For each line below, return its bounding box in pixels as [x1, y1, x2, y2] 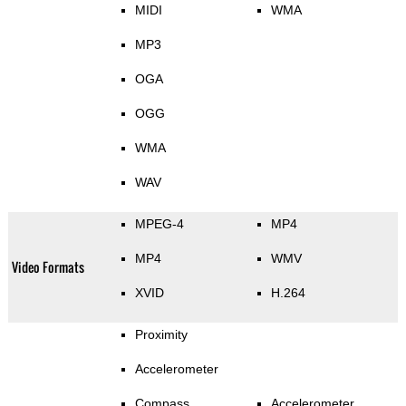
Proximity [134, 327, 188, 343]
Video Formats [11, 257, 84, 277]
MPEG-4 [134, 217, 184, 232]
